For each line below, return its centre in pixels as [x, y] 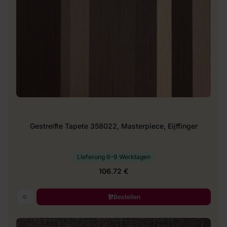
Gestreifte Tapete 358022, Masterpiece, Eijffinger [113, 126]
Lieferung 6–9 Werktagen [113, 157]
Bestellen [127, 197]
